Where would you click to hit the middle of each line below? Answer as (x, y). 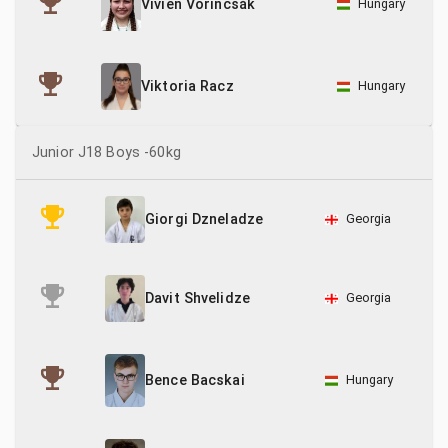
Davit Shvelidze (198, 299)
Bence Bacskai (195, 381)
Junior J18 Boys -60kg (106, 152)
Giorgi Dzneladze (204, 220)
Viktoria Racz (187, 87)
